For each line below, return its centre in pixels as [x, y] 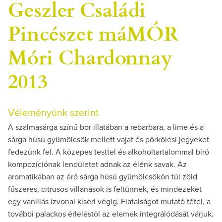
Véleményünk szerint [53, 113]
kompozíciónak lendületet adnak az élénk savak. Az [97, 164]
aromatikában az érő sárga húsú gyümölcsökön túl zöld [103, 177]
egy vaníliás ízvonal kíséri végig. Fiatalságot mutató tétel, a [109, 201]
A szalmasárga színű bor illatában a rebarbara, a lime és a [106, 127]
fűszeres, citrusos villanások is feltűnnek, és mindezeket [105, 189]
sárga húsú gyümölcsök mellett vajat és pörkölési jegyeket [109, 139]
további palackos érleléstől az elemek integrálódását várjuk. [111, 214]
